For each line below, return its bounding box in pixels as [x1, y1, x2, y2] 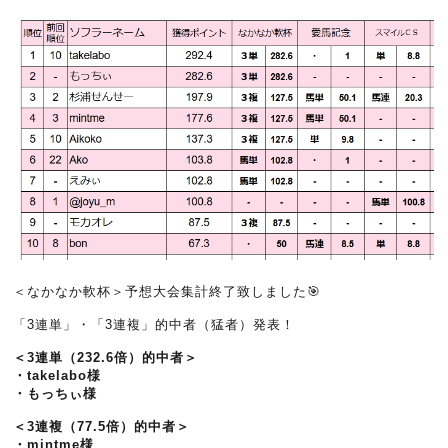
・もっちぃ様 [13, 385, 98, 401]
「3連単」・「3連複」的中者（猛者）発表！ [13, 316, 296, 332]
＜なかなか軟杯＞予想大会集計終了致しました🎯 [13, 283, 322, 299]
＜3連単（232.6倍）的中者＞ [13, 349, 199, 365]
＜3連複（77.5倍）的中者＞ [13, 418, 191, 434]
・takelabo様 [13, 367, 102, 383]
